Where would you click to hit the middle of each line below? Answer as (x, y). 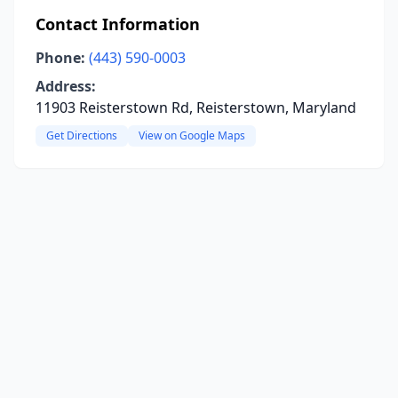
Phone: (60, 58)
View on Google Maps (192, 135)
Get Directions (82, 135)
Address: (66, 86)
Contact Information (118, 24)
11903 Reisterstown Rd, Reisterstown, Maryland (196, 107)
